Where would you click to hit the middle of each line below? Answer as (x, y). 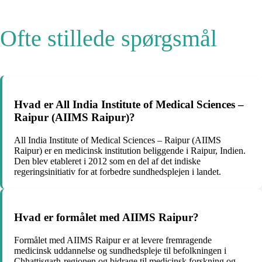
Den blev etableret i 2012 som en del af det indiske (107, 161)
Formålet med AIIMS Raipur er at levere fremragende (113, 240)
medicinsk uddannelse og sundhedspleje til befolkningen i (120, 251)
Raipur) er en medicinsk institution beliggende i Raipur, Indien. (130, 150)
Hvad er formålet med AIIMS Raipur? (106, 218)
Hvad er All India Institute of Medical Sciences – (129, 104)
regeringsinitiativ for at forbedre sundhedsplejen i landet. (118, 171)
